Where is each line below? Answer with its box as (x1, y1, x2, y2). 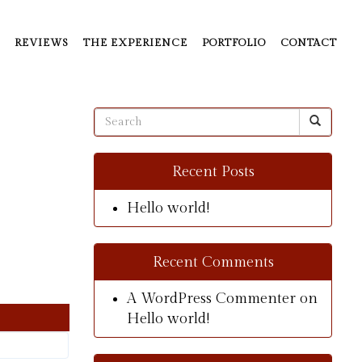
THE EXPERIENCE (83, 36, 187, 49)
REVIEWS (15, 36, 69, 49)
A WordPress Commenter (127, 290, 296, 308)
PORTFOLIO (202, 36, 266, 49)
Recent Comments (152, 254, 274, 271)
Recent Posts (171, 163, 255, 181)
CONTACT (280, 36, 337, 49)
